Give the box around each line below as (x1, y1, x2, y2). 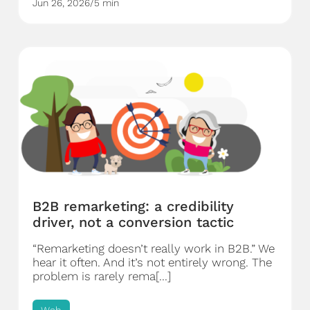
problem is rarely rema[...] (33, 269, 171, 284)
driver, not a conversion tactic (33, 214, 234, 231)
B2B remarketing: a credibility (33, 198, 234, 215)
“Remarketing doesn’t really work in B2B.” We (33, 241, 275, 256)
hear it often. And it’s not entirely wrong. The (33, 255, 272, 270)
